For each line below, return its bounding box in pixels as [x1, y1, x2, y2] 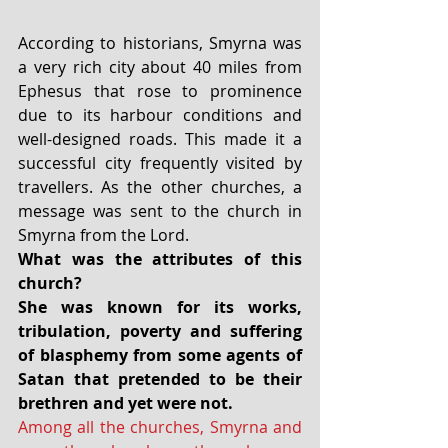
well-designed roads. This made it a [18, 127, 302, 150]
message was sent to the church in [18, 199, 302, 222]
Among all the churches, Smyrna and [18, 415, 302, 438]
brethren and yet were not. [18, 391, 233, 414]
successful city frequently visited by [18, 151, 302, 174]
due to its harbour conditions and [18, 103, 302, 126]
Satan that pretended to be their [18, 367, 302, 390]
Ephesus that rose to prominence [18, 79, 302, 102]
